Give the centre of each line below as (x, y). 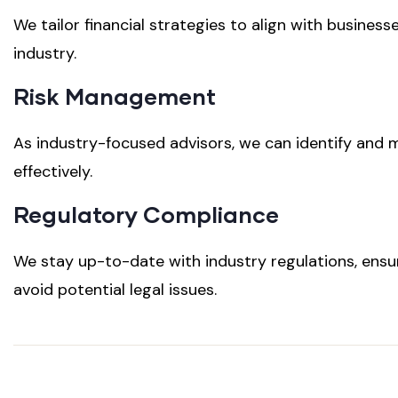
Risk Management (115, 96)
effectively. (53, 172)
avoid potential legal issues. (115, 290)
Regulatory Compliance (146, 215)
